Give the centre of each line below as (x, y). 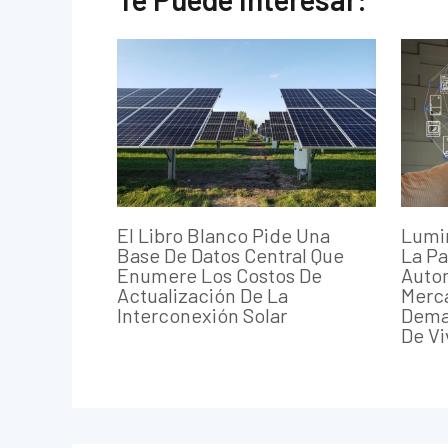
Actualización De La (202, 294)
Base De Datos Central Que (230, 254)
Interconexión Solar (202, 314)
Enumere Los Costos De (219, 274)
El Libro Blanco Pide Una (223, 234)
